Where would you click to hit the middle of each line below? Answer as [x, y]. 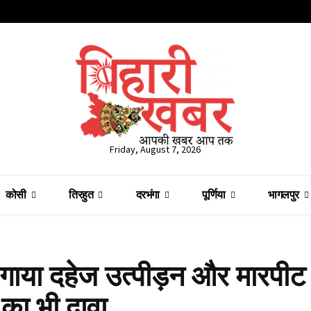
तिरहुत [81, 195]
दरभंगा [148, 195]
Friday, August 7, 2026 [155, 150]
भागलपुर [284, 195]
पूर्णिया [214, 195]
